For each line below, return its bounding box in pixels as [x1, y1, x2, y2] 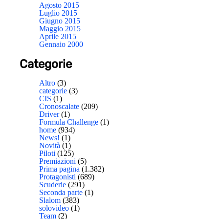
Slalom [39, 196, 61, 205]
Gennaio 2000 [39, 40, 83, 48]
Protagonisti [39, 173, 76, 181]
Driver [39, 110, 59, 119]
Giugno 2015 [39, 16, 80, 25]
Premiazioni [39, 157, 76, 166]
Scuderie [39, 180, 66, 189]
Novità [39, 141, 60, 150]
